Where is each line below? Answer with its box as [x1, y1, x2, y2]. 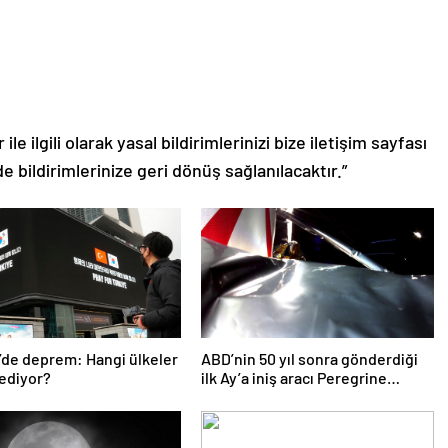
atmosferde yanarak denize [200, 387, 391, 407]
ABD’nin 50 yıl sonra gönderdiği [200, 349, 418, 369]
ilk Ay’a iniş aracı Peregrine [200, 368, 387, 388]
